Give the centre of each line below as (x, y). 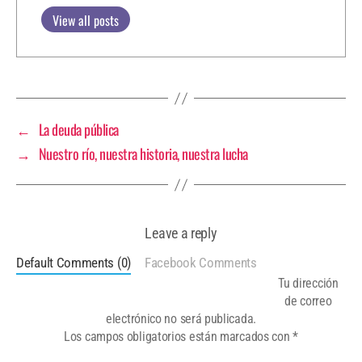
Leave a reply (181, 234)
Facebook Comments (201, 263)
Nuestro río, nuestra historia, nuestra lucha (143, 154)
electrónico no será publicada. (181, 319)
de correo (308, 301)
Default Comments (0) (74, 263)
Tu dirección (308, 284)
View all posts (86, 21)
